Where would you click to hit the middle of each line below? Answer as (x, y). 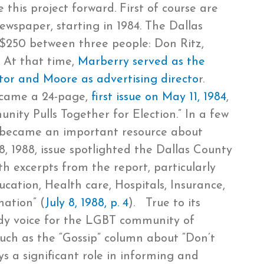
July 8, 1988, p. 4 (87, 203)
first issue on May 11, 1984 (159, 97)
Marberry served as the (141, 62)
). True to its (164, 203)
